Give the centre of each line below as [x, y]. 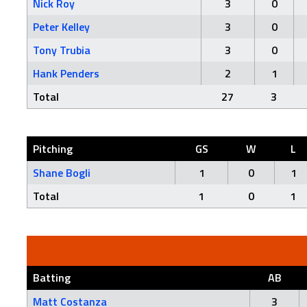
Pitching [53, 148]
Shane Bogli [62, 172]
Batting [52, 277]
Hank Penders [66, 73]
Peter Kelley [61, 26]
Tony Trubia [62, 50]
